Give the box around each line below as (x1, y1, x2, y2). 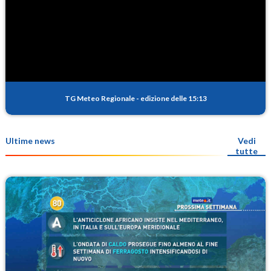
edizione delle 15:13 (140, 93, 207, 103)
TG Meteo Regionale (64, 93, 135, 103)
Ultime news (5, 135, 55, 146)
